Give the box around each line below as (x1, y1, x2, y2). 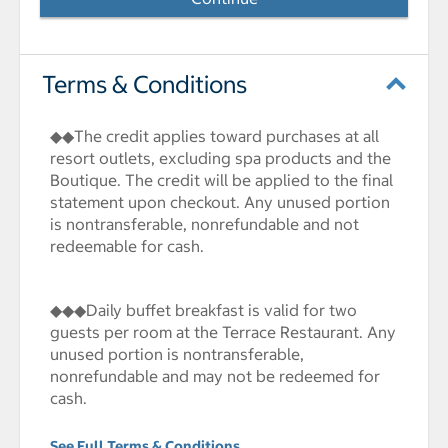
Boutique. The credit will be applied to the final (50, 170, 393, 191)
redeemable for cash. (50, 236, 204, 257)
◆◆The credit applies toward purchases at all (50, 126, 379, 147)
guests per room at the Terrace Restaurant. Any (50, 322, 396, 343)
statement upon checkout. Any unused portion (50, 192, 390, 213)
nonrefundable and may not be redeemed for (50, 366, 380, 387)
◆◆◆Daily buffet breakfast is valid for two (50, 300, 357, 321)
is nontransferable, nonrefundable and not (50, 214, 359, 235)
